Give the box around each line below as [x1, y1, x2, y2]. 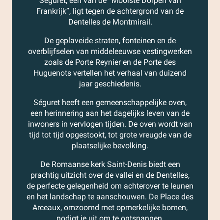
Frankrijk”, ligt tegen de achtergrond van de [36, 6, 184, 16]
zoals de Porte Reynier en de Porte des [44, 57, 176, 67]
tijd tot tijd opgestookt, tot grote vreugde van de [28, 130, 192, 139]
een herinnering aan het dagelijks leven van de [30, 109, 190, 118]
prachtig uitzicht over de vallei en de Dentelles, [30, 170, 190, 180]
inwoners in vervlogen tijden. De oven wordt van [27, 119, 192, 129]
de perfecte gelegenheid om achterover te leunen [27, 181, 193, 191]
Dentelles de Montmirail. [68, 17, 152, 27]
